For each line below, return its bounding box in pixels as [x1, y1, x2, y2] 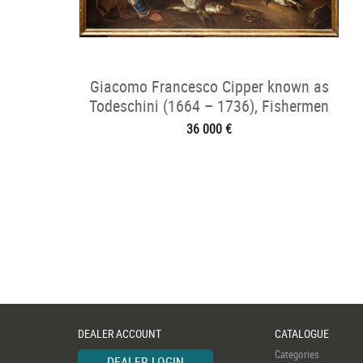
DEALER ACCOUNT [78, 326, 161, 341]
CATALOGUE [275, 326, 329, 341]
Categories [275, 347, 319, 361]
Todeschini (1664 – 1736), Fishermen [89, 95, 329, 117]
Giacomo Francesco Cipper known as [89, 75, 329, 97]
